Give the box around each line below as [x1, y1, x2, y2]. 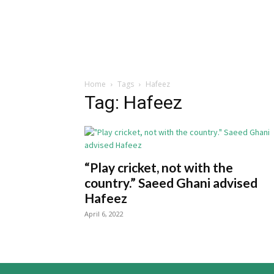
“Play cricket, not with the [84, 160, 233, 175]
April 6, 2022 [84, 209, 124, 218]
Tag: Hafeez [84, 92, 182, 113]
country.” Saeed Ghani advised [84, 175, 257, 190]
